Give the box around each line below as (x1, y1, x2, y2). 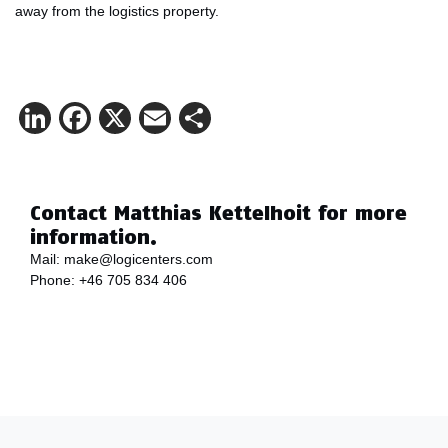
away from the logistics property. (15, 3, 219, 19)
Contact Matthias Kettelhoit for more (30, 200, 407, 225)
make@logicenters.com (64, 251, 213, 267)
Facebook (91, 100, 233, 136)
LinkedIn (51, 100, 173, 136)
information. (30, 224, 157, 249)
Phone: (30, 272, 79, 288)
